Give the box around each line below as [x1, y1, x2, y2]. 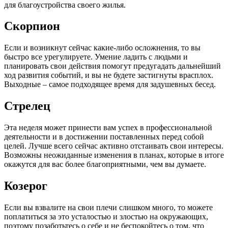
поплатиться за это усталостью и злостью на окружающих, [4, 212, 208, 221]
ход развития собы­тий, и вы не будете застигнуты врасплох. [4, 71, 213, 80]
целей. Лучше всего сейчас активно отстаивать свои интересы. [4, 141, 223, 151]
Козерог [4, 179, 47, 193]
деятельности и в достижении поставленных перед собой [4, 132, 204, 141]
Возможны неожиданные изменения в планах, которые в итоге [4, 151, 224, 160]
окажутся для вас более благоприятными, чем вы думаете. [4, 160, 206, 169]
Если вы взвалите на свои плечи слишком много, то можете [4, 203, 213, 212]
